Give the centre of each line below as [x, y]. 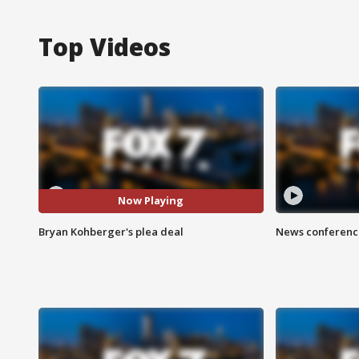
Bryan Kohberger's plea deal [111, 231]
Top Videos [105, 46]
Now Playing [151, 201]
